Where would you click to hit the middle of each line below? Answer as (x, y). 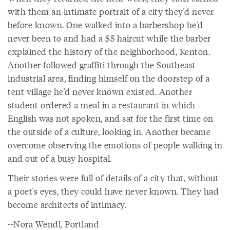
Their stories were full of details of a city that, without (113, 178)
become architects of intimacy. (67, 204)
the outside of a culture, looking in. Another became (109, 131)
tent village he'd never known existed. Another (100, 91)
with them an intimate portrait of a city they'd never (111, 11)
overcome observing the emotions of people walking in (115, 145)
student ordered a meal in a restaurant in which (102, 105)
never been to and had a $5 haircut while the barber (109, 38)
